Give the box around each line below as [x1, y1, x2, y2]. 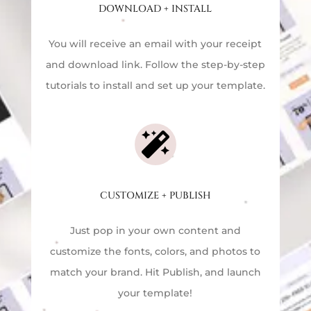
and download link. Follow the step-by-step [45, 58, 265, 71]
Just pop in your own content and [69, 224, 241, 237]
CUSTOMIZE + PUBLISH [99, 188, 211, 202]
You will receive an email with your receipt [49, 37, 262, 50]
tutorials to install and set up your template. [45, 78, 265, 92]
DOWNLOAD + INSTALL [99, 1, 212, 15]
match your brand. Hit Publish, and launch [49, 265, 261, 278]
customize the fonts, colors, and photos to [50, 244, 261, 258]
